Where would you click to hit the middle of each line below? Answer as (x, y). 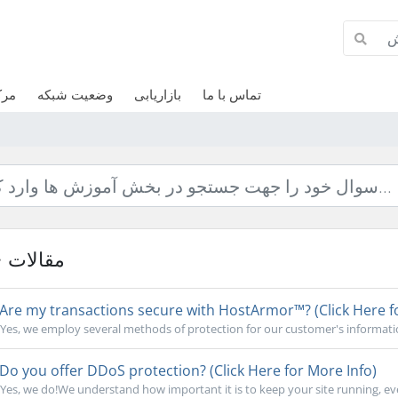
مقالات (36, 259)
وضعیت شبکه (75, 94)
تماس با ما (231, 94)
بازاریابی (157, 94)
